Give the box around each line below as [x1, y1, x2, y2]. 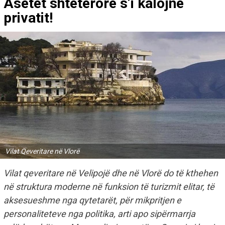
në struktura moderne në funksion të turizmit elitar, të [4, 181, 214, 192]
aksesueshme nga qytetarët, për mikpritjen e [4, 194, 181, 205]
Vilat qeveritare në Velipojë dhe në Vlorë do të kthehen [4, 167, 218, 178]
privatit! [4, 10, 53, 27]
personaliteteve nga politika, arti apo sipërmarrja [4, 208, 195, 219]
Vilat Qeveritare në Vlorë [5, 147, 79, 155]
